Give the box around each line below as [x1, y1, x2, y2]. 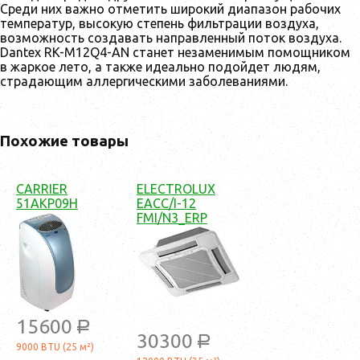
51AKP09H [16, 195, 78, 211]
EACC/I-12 [137, 195, 196, 211]
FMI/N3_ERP [137, 210, 207, 225]
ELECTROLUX [137, 181, 215, 196]
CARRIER [16, 181, 67, 196]
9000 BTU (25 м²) [16, 341, 94, 352]
